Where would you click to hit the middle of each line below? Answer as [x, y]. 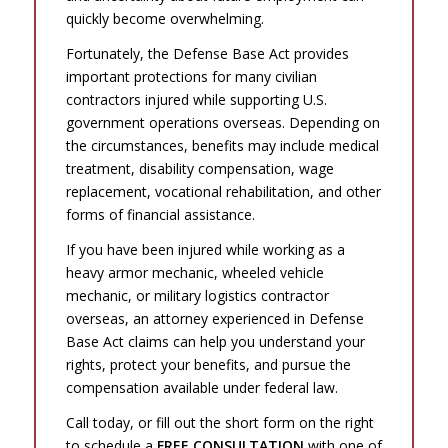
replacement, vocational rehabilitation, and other [223, 191]
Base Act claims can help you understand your [215, 341]
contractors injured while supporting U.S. [196, 99]
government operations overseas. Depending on [222, 122]
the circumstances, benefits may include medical [222, 145]
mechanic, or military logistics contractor [197, 295]
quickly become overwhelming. [164, 18]
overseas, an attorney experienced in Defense [214, 318]
